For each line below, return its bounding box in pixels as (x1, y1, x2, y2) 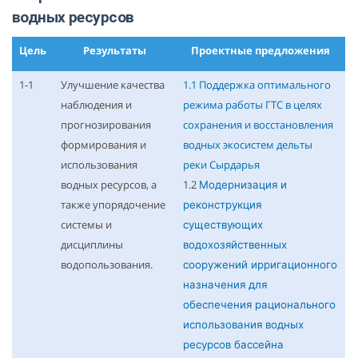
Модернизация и (198, 178, 287, 192)
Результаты (83, 43, 146, 58)
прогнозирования (60, 117, 151, 133)
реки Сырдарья (182, 157, 262, 173)
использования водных (182, 318, 304, 332)
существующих (182, 218, 263, 232)
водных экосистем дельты (182, 137, 312, 153)
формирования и (60, 137, 146, 153)
